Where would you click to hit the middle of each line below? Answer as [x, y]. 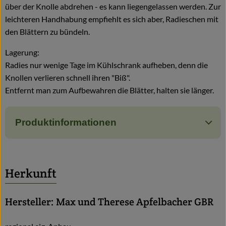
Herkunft [31, 173]
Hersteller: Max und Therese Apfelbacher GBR [109, 202]
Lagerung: [22, 52]
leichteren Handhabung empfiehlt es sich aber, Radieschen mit [112, 19]
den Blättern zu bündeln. [47, 31]
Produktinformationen [66, 122]
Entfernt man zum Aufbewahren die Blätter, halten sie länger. [109, 90]
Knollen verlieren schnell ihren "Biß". [68, 77]
